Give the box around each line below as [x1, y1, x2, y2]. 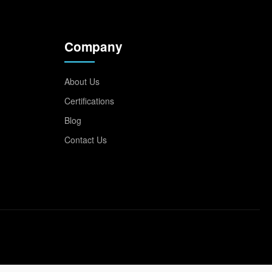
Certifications [64, 95, 114, 107]
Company [64, 38, 123, 55]
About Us [64, 75, 100, 87]
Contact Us [64, 134, 107, 146]
